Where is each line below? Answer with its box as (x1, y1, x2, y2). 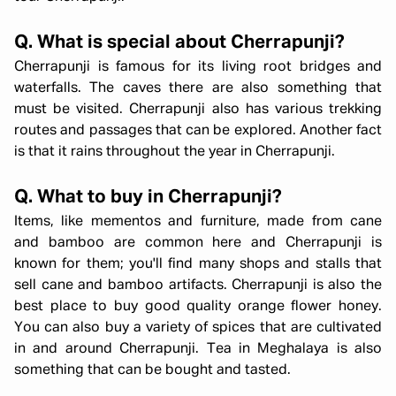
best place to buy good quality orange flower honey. (14, 300, 382, 314)
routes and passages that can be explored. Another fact (14, 124, 382, 138)
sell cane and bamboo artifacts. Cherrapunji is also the (14, 278, 382, 293)
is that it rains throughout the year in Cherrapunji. (14, 145, 335, 159)
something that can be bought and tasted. (14, 363, 291, 377)
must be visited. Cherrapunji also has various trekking (14, 103, 382, 117)
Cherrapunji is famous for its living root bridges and (14, 60, 382, 74)
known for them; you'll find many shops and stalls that (14, 257, 382, 271)
